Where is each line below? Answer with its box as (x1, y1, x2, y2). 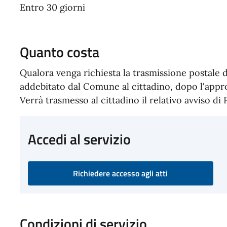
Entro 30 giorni (19, 2, 85, 14)
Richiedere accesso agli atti (73, 167, 168, 180)
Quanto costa (19, 41, 99, 63)
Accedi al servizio (27, 128, 131, 150)
